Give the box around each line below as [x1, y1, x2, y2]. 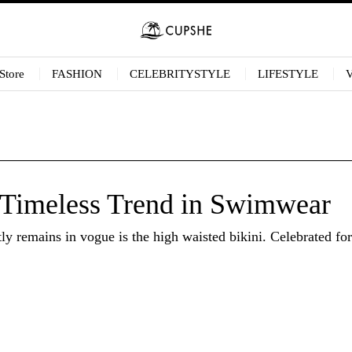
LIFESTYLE [257, 68, 318, 80]
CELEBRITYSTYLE [129, 68, 230, 80]
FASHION [51, 68, 102, 80]
